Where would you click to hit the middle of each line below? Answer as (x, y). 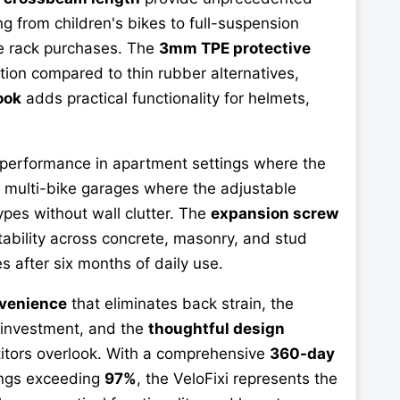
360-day (302, 354)
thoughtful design (217, 329)
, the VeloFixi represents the (237, 379)
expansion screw (275, 214)
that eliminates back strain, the (180, 304)
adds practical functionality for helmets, (166, 99)
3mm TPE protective (235, 49)
